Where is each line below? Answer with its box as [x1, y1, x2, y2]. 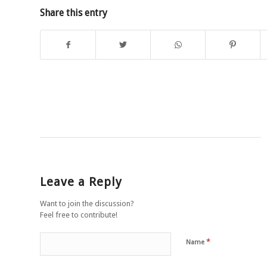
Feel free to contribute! [40, 210, 117, 219]
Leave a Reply [40, 174, 122, 189]
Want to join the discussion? [40, 198, 134, 208]
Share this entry [40, 7, 107, 18]
